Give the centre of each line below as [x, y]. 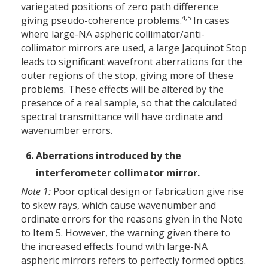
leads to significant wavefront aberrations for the [132, 62]
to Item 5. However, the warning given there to [126, 233]
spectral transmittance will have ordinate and [122, 117]
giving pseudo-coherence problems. [101, 21]
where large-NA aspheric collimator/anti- [113, 34]
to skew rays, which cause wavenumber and [118, 205]
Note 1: [36, 192]
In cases [210, 21]
